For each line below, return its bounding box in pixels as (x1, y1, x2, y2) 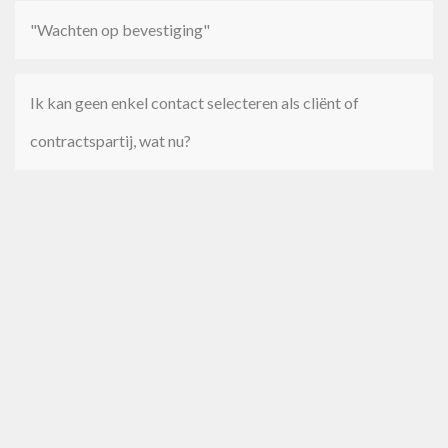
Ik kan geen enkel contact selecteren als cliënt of (30, 93, 359, 112)
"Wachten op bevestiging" (30, 20, 210, 39)
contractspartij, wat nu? (30, 131, 191, 150)
